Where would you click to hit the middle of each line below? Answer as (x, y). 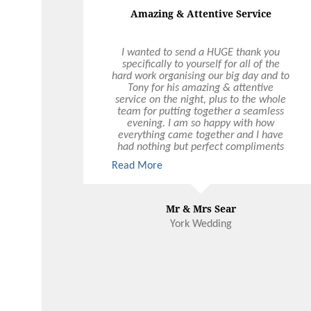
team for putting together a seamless (201, 111)
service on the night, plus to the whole (201, 100)
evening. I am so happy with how (201, 123)
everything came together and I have (201, 135)
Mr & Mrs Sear (201, 208)
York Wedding (201, 224)
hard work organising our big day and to (201, 76)
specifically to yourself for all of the (201, 64)
